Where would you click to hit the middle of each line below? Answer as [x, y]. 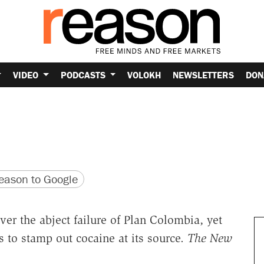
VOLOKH [144, 75]
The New [209, 238]
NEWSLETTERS [204, 75]
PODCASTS [84, 75]
